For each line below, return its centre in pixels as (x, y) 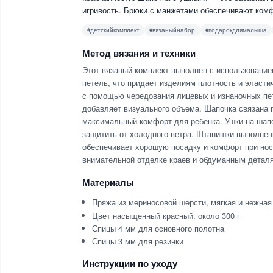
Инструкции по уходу (130, 264)
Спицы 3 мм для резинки (138, 241)
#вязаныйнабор (172, 30)
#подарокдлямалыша (236, 30)
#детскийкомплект (114, 30)
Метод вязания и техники (139, 53)
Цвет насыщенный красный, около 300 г (166, 215)
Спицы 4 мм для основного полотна (158, 228)
